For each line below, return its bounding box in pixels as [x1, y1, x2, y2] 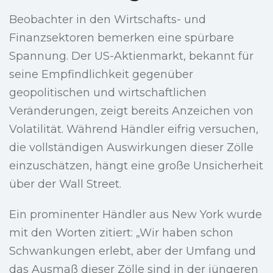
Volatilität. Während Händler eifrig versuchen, [9, 122, 258, 136]
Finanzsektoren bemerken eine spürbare [9, 31, 234, 45]
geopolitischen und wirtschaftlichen [9, 86, 207, 100]
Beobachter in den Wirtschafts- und [9, 13, 206, 27]
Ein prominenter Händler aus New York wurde [9, 208, 262, 222]
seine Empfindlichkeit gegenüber [9, 68, 193, 82]
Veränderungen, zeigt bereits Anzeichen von [9, 104, 253, 118]
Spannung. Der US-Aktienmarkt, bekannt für [9, 49, 253, 63]
